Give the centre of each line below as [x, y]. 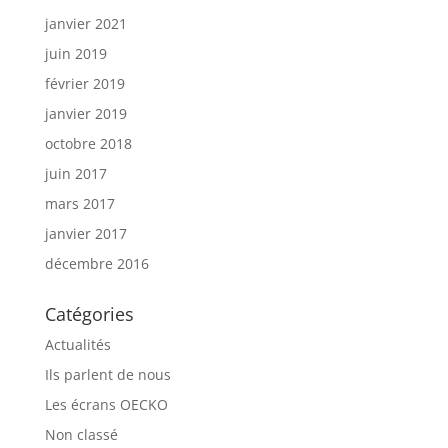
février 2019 [84, 83]
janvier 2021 [85, 23]
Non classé [81, 434]
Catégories [89, 314]
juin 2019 [75, 53]
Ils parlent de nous [107, 374]
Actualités [77, 344]
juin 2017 [75, 173]
